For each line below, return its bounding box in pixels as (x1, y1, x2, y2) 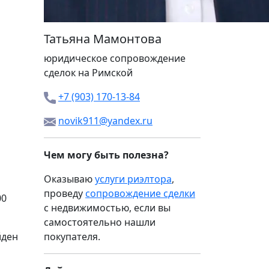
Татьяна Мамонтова (44, 31, 162, 47)
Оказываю (44, 172, 95, 186)
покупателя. (44, 230, 100, 243)
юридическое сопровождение (44, 52, 186, 65)
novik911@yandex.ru (58, 114, 153, 127)
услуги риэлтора (95, 172, 172, 186)
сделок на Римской (44, 66, 133, 79)
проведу (44, 187, 85, 200)
